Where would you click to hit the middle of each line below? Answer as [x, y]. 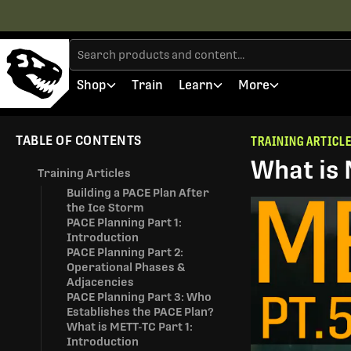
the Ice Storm [105, 208]
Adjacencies [100, 282]
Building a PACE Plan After [138, 193]
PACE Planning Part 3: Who [139, 297]
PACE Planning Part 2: [125, 252]
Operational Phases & [126, 267]
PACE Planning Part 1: [124, 223]
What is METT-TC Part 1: [130, 327]
